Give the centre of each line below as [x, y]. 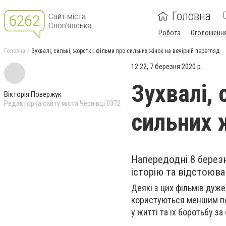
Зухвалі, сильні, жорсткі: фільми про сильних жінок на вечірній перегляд [125, 51]
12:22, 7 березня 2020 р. [167, 67]
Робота [169, 33]
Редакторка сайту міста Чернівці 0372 [62, 103]
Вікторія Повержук [33, 94]
